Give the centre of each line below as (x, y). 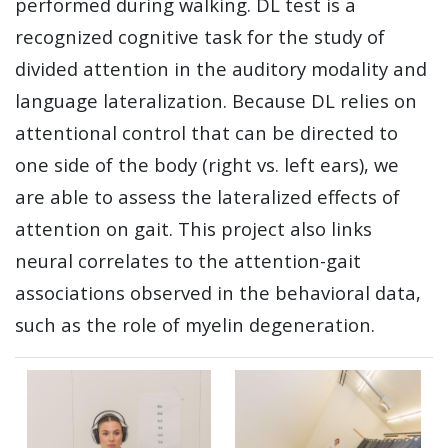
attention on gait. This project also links (193, 228)
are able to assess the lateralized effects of (207, 196)
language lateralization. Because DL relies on (216, 100)
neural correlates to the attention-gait (188, 260)
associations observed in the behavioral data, (218, 292)
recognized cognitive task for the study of (200, 36)
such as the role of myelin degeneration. (195, 324)
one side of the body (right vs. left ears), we (207, 164)
